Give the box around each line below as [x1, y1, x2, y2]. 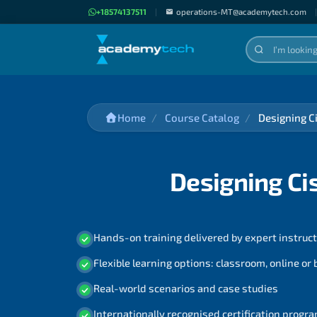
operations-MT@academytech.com [175, 7, 306, 16]
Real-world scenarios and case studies [93, 282, 279, 295]
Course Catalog [165, 111, 240, 124]
